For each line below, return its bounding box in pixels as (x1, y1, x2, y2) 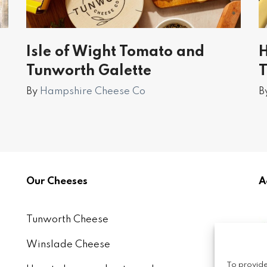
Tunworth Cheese (26, 215, 108, 225)
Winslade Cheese (26, 240, 110, 250)
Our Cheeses (26, 176, 88, 187)
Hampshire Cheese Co (40, 86, 145, 97)
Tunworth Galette (26, 64, 151, 79)
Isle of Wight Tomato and (26, 45, 204, 60)
